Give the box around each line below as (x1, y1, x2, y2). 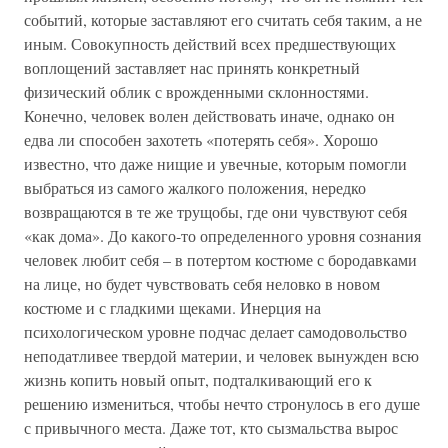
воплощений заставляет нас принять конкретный (24, 57, 360, 78)
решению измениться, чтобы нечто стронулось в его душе (24, 393, 420, 414)
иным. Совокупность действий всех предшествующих (24, 33, 396, 54)
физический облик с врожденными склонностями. (24, 81, 369, 102)
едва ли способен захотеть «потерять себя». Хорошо (24, 129, 378, 150)
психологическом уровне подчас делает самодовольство (24, 321, 407, 342)
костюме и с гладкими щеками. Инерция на (24, 297, 321, 318)
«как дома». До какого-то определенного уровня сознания (24, 225, 421, 246)
